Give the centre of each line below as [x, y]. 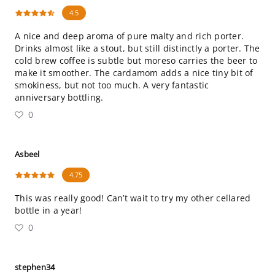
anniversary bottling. [59, 97]
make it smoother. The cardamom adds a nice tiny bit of [134, 73]
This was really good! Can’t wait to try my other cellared [133, 198]
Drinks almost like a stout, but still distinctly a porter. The [137, 48]
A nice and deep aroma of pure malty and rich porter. [129, 36]
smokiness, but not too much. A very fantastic [112, 85]
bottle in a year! [48, 210]
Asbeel [27, 154]
